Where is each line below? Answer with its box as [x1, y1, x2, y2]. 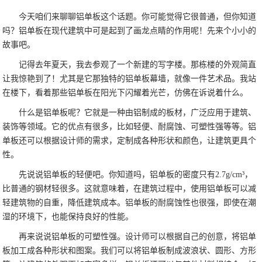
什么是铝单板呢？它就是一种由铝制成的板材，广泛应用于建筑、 [19, 108, 257, 118]
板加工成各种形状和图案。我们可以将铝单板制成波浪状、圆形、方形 [2, 246, 257, 256]
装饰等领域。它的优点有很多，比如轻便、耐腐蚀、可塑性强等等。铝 [2, 122, 257, 132]
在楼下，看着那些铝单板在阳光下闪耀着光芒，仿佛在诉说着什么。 [2, 88, 249, 98]
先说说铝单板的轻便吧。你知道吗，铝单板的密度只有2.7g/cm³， [19, 170, 253, 180]
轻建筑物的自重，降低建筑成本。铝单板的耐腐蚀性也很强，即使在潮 [2, 198, 257, 208]
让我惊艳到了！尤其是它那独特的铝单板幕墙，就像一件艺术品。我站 [2, 74, 257, 84]
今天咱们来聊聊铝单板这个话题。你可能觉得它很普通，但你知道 [19, 12, 257, 22]
